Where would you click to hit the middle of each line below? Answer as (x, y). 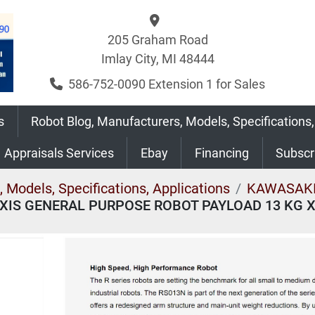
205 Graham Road (157, 40)
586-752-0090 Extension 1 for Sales (167, 84)
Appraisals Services (63, 153)
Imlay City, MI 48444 (157, 59)
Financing (225, 153)
